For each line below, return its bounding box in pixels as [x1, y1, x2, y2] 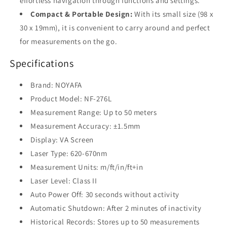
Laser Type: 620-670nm [30, 148, 107, 159]
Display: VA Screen [30, 135, 94, 145]
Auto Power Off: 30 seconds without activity [30, 190, 179, 200]
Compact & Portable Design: [30, 9, 133, 19]
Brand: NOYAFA [30, 80, 82, 90]
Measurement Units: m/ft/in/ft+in [30, 162, 143, 172]
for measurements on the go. [20, 36, 118, 47]
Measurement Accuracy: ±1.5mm [30, 121, 140, 131]
